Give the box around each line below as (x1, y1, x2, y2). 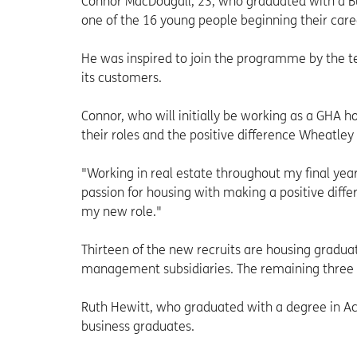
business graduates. (81, 319, 194, 335)
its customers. (81, 70, 162, 86)
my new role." (81, 204, 162, 220)
